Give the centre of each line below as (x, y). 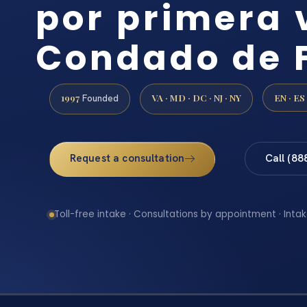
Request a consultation (127, 158)
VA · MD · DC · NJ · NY (196, 97)
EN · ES (290, 97)
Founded (99, 98)
